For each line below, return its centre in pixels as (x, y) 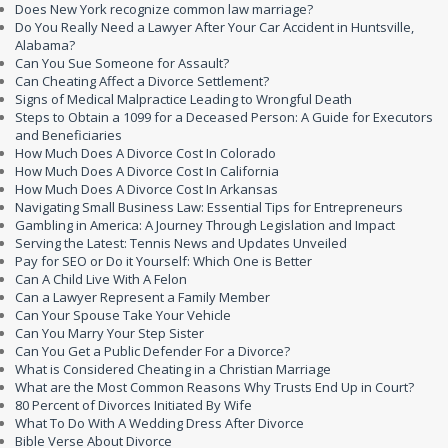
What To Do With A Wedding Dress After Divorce (159, 423)
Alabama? (45, 45)
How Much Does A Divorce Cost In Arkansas (146, 189)
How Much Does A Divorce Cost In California (147, 171)
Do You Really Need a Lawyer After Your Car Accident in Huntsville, (214, 27)
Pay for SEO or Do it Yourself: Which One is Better (163, 261)
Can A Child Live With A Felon (101, 279)
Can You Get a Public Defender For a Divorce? (152, 351)
